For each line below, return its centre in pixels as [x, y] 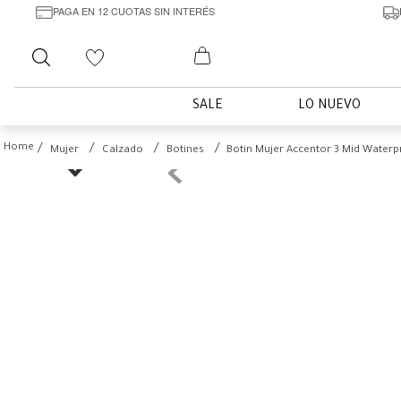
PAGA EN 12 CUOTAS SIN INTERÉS [133, 10]
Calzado [123, 151]
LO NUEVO [329, 107]
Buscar [88, 47]
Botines [185, 151]
